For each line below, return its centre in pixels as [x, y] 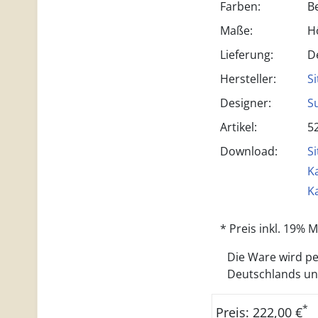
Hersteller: [248, 79]
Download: [248, 151]
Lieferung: [246, 55]
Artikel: [238, 127]
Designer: [245, 103]
